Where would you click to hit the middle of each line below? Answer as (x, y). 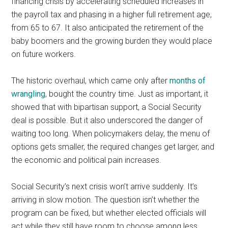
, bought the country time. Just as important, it (127, 94)
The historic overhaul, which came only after (91, 81)
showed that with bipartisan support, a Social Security (107, 107)
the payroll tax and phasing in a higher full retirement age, (112, 15)
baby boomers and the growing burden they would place (112, 41)
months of (188, 81)
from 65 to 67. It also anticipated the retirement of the (108, 28)
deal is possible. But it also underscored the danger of (107, 121)
